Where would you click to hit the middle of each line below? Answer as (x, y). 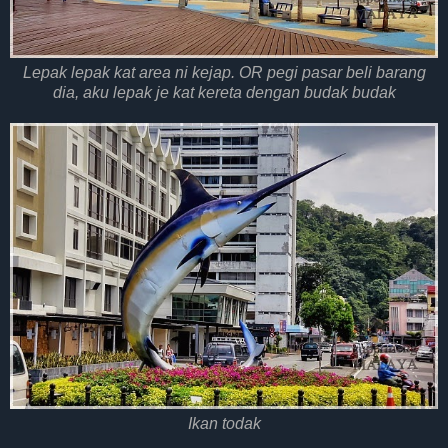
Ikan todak (224, 423)
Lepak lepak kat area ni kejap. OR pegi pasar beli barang (224, 73)
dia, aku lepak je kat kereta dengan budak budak (224, 93)
